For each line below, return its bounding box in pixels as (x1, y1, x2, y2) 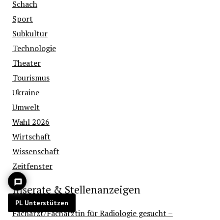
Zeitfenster (12, 161, 53, 172)
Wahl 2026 (12, 116, 50, 128)
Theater (12, 57, 41, 69)
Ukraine (12, 87, 39, 98)
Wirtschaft (12, 131, 51, 142)
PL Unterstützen (15, 198, 68, 207)
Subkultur (12, 28, 48, 39)
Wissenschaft (12, 146, 59, 157)
